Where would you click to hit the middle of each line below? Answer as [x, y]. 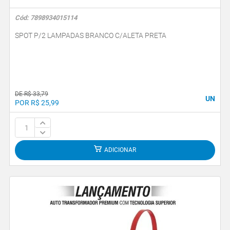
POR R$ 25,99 [37, 102]
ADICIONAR [120, 150]
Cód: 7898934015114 [46, 18]
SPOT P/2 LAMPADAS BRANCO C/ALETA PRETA [91, 35]
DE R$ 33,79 [32, 94]
